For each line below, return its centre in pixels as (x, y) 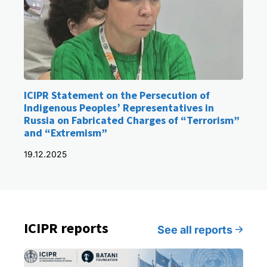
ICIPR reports (66, 228)
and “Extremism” (66, 132)
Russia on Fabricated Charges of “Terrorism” (132, 120)
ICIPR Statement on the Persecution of (117, 95)
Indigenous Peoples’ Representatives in (119, 107)
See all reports (195, 229)
